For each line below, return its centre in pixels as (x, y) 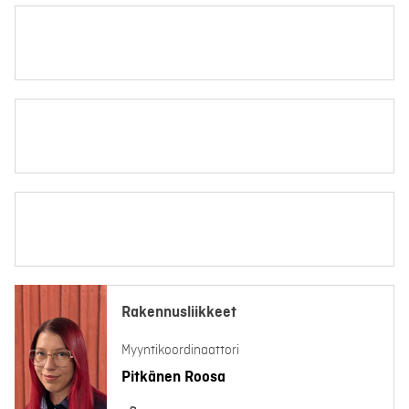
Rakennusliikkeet (179, 312)
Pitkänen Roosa (173, 377)
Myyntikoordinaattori (180, 351)
